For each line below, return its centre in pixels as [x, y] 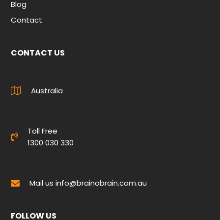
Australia [47, 90]
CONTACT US [38, 53]
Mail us [43, 183]
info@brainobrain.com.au [101, 183]
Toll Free [43, 131]
